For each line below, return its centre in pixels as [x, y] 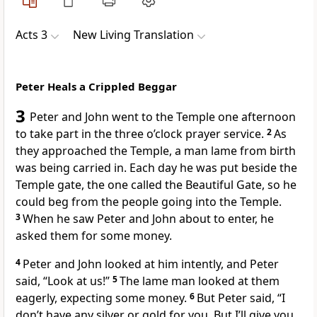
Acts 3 [31, 35]
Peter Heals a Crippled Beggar [96, 87]
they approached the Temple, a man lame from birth [156, 151]
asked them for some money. [94, 236]
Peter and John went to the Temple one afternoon [163, 117]
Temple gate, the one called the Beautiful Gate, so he [156, 185]
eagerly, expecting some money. [101, 298]
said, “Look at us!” [63, 281]
